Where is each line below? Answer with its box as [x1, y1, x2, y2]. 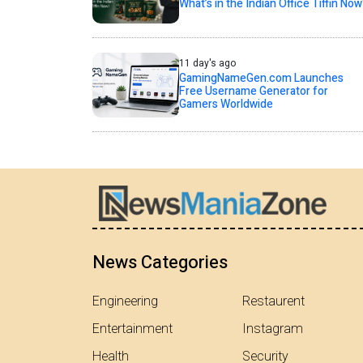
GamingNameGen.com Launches [178, 70, 344, 87]
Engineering [92, 291, 158, 311]
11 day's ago [178, 56, 236, 70]
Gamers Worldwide [178, 96, 273, 113]
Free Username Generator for [178, 83, 328, 100]
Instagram [242, 318, 303, 339]
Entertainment [92, 318, 173, 339]
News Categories [92, 249, 228, 275]
